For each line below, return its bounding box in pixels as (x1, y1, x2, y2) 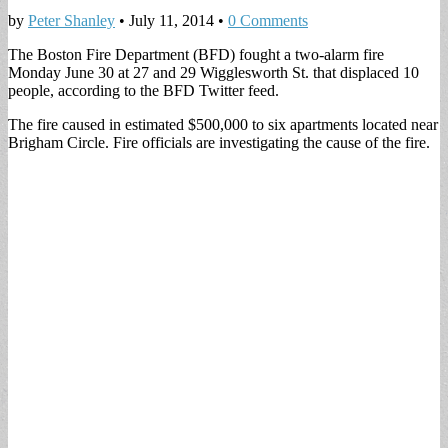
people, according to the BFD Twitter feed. (8, 81, 279, 99)
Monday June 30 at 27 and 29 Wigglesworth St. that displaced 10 (8, 63, 419, 81)
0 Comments (228, 11, 308, 29)
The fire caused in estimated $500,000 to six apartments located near (8, 115, 438, 133)
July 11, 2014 (129, 11, 214, 29)
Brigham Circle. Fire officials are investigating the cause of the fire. (8, 133, 430, 151)
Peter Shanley (28, 11, 115, 29)
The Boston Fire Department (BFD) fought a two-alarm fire (8, 45, 384, 63)
